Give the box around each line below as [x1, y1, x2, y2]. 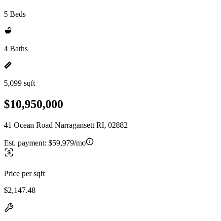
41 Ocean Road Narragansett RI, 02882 [4, 120, 128, 129]
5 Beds [4, 10, 26, 18]
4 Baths [4, 44, 28, 53]
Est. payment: [4, 138, 48, 147]
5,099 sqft [4, 79, 35, 87]
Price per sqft [4, 169, 45, 178]
